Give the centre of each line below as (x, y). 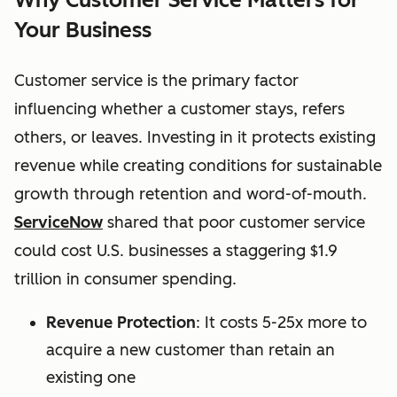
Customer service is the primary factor (156, 81)
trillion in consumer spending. (125, 280)
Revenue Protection (121, 323)
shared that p (158, 223)
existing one (91, 378)
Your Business (83, 30)
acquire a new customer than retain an (191, 350)
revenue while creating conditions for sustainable (198, 166)
